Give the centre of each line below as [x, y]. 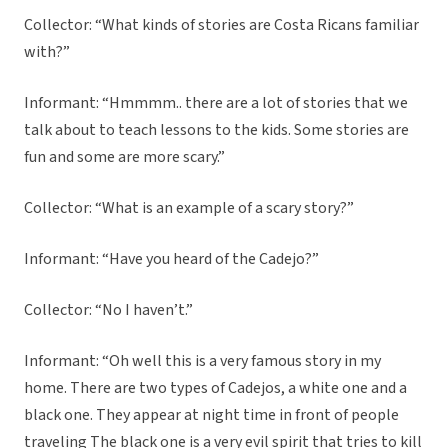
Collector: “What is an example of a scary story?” [189, 208]
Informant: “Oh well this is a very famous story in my [202, 361]
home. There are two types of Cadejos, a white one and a [215, 388]
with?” [47, 52]
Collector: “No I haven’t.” [108, 310]
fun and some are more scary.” [124, 157]
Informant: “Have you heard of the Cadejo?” [171, 259]
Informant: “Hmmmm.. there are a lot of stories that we [216, 103]
